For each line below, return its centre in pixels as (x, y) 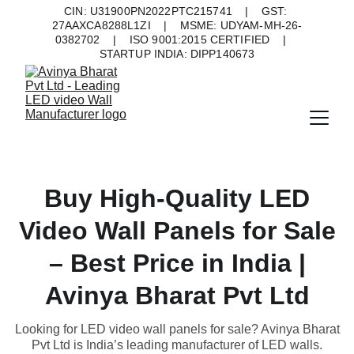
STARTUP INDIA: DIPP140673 (177, 54)
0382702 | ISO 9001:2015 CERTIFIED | (177, 40)
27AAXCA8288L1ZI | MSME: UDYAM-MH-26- (177, 25)
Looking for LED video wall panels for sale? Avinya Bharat (177, 329)
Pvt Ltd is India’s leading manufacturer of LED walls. (177, 345)
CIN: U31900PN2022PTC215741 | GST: (177, 11)
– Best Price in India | (177, 263)
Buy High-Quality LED (177, 198)
